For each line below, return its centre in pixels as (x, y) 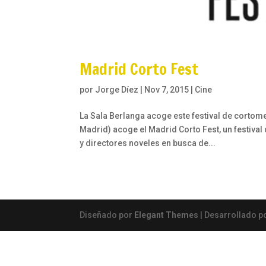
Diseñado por (107, 215)
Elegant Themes (167, 215)
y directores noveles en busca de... (148, 143)
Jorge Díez (117, 90)
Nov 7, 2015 (167, 90)
